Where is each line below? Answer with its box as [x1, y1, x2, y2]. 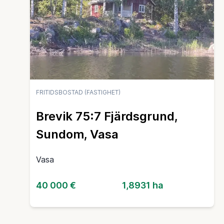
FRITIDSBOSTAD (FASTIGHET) [36, 88, 120, 96]
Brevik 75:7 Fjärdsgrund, [36, 109, 177, 124]
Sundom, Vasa [36, 127, 118, 142]
